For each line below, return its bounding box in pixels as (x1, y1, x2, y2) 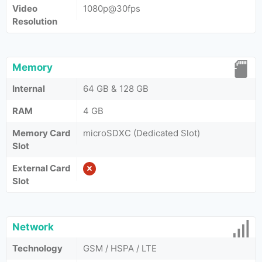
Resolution (12, 16, 57, 27)
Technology (12, 243, 63, 254)
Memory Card (12, 127, 71, 139)
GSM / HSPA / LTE (83, 243, 157, 254)
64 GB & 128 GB (83, 83, 149, 94)
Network (12, 221, 54, 233)
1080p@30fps (83, 3, 140, 14)
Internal (12, 83, 45, 94)
